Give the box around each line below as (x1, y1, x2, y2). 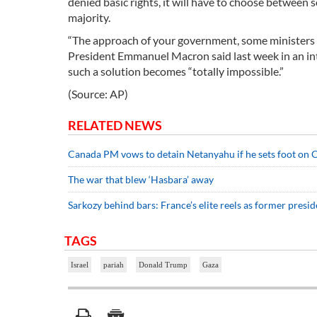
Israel (71, 260, 88, 270)
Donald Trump (139, 260, 188, 270)
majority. (68, 11, 110, 25)
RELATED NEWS (68, 117, 162, 134)
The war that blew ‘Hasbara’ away (68, 173, 214, 186)
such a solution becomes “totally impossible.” (68, 64, 284, 79)
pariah (103, 260, 124, 270)
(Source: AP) (68, 87, 128, 101)
